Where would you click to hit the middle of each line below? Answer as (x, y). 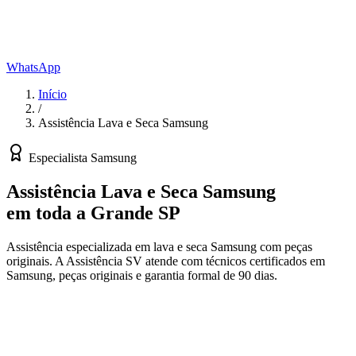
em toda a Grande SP (93, 213)
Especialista (58, 158)
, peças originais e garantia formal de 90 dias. (165, 275)
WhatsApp (33, 67)
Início (52, 94)
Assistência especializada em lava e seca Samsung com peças (159, 246)
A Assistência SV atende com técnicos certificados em (189, 261)
